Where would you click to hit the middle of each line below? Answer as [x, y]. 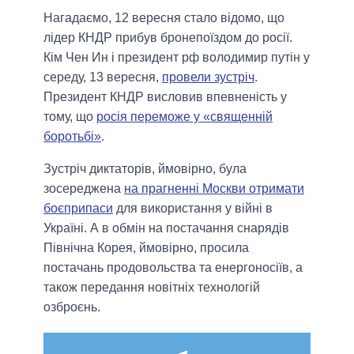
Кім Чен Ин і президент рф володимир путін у [177, 58]
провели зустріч [208, 77]
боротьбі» [72, 137]
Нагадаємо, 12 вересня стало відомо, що [164, 18]
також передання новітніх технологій [152, 288]
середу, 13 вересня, [103, 77]
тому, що [70, 117]
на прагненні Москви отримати [214, 189]
